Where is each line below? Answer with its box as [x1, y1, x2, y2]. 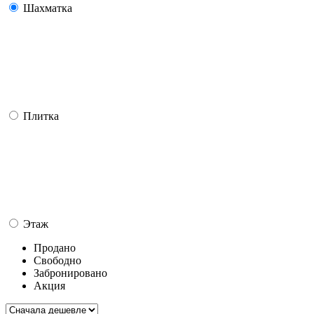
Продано [34, 241, 76, 254]
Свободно [34, 254, 81, 266]
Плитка [23, 109, 59, 122]
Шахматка [23, 1, 72, 14]
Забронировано [34, 266, 107, 279]
